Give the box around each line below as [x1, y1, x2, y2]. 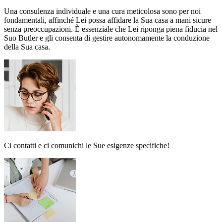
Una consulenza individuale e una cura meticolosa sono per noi [4, 7, 201, 16]
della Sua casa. [4, 43, 50, 52]
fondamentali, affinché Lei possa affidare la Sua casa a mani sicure [4, 16, 211, 25]
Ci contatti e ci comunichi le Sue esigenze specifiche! [4, 141, 169, 150]
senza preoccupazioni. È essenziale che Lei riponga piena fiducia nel [4, 25, 218, 34]
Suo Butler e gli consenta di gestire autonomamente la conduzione [4, 34, 210, 43]
